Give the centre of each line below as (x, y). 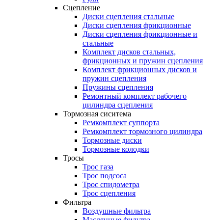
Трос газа (98, 166)
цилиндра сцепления (118, 105)
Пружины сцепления (118, 87)
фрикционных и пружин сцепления (143, 60)
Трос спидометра (111, 184)
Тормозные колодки (116, 149)
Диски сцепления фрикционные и (140, 34)
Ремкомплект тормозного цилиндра (142, 131)
